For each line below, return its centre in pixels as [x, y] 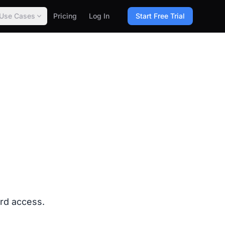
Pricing [65, 16]
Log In [99, 16]
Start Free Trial [160, 16]
